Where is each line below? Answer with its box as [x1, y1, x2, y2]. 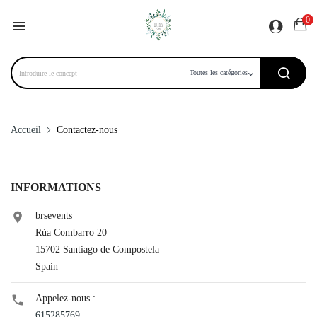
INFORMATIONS [11, 181, 101, 193]
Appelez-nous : [35, 293, 96, 304]
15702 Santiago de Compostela [35, 244, 159, 255]
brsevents [35, 210, 72, 221]
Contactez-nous [56, 125, 117, 135]
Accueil [11, 125, 41, 135]
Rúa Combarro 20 [35, 227, 107, 238]
